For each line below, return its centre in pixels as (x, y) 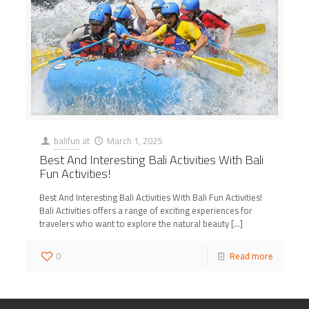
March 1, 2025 (134, 140)
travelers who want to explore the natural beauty (134, 223)
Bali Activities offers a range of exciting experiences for (146, 210)
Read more (251, 256)
